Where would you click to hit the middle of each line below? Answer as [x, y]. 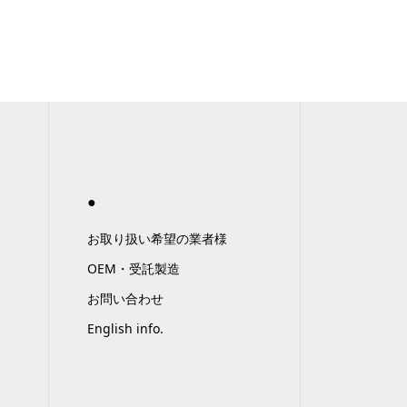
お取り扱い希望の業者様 [157, 238]
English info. [125, 328]
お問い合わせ [125, 298]
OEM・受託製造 [134, 268]
